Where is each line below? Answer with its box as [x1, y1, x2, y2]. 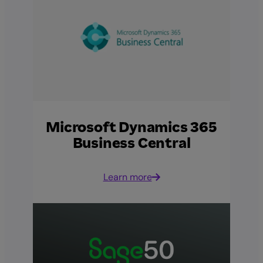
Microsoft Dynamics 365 [46, 117, 217, 137]
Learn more [103, 170, 152, 183]
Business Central [72, 133, 191, 153]
